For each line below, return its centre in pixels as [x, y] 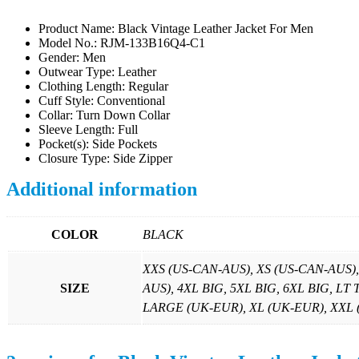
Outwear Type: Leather [97, 72]
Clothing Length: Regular [103, 87]
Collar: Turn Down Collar [104, 115]
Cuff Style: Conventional [102, 101]
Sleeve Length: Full [88, 130]
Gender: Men [72, 58]
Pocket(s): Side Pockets [98, 144]
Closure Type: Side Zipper [105, 159]
